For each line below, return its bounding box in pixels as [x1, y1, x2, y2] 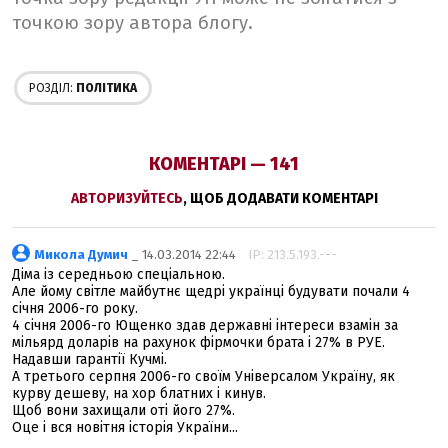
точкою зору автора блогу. [12, 12, 253, 34]
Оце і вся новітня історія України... [12, 419, 238, 436]
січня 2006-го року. [12, 300, 138, 317]
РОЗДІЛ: [29, 81, 73, 95]
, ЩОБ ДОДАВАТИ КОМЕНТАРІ [182, 190, 378, 207]
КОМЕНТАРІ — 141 [149, 153, 299, 175]
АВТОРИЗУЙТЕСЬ [70, 190, 183, 207]
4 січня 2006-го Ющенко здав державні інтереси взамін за [12, 317, 398, 334]
